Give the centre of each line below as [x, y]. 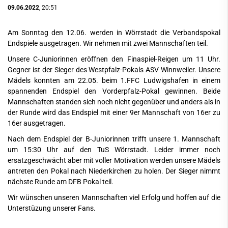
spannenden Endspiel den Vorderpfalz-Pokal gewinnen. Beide [114, 91]
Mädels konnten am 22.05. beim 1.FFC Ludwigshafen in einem [114, 80]
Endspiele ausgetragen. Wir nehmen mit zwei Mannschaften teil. [108, 43]
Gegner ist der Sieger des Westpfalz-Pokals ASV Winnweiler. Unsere [114, 70]
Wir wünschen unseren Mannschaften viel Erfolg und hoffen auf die [114, 197]
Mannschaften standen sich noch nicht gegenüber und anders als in [114, 102]
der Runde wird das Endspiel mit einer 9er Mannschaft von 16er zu [114, 112]
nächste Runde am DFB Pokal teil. [61, 182]
